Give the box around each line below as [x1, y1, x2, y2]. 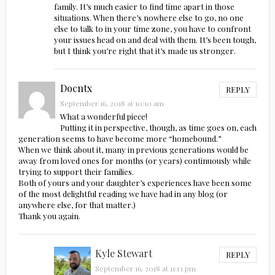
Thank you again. [18, 211, 80, 222]
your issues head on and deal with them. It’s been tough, [54, 34, 257, 45]
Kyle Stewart [95, 247, 152, 260]
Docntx [60, 82, 92, 95]
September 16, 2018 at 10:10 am [60, 98, 164, 109]
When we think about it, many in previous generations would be [18, 144, 249, 155]
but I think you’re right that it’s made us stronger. [54, 45, 236, 56]
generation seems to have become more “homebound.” [18, 133, 222, 144]
